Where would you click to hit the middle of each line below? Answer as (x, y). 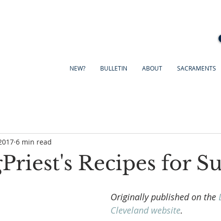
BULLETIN (113, 68)
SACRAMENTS (196, 68)
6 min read (34, 142)
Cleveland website (146, 210)
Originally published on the (165, 197)
